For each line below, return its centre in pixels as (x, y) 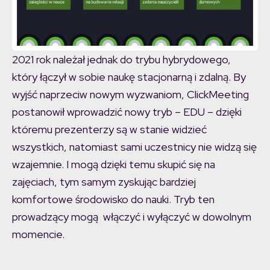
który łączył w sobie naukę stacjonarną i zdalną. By (129, 77)
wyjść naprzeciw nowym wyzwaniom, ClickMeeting (130, 95)
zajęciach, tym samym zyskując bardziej (104, 182)
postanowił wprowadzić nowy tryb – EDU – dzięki (127, 112)
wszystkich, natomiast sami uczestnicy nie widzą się (134, 147)
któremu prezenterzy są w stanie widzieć (109, 130)
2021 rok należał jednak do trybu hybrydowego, (121, 60)
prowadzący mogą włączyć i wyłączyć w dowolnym (132, 217)
